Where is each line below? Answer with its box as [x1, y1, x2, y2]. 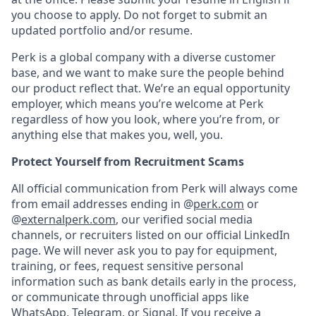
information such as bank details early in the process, [11, 274, 296, 289]
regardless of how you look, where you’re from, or [11, 111, 280, 127]
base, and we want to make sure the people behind [11, 65, 284, 80]
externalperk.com [21, 212, 116, 227]
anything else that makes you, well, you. [11, 127, 223, 142]
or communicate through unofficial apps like [11, 289, 249, 305]
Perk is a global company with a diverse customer [11, 49, 276, 65]
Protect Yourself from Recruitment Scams [11, 154, 244, 169]
